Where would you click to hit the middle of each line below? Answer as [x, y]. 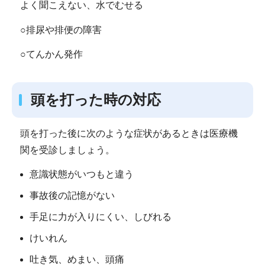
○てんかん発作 [51, 54]
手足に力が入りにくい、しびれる [101, 217]
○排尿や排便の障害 [61, 30]
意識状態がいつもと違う [82, 174]
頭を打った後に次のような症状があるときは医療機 [129, 133]
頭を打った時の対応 [96, 100]
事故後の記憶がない [72, 196]
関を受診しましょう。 [67, 150]
